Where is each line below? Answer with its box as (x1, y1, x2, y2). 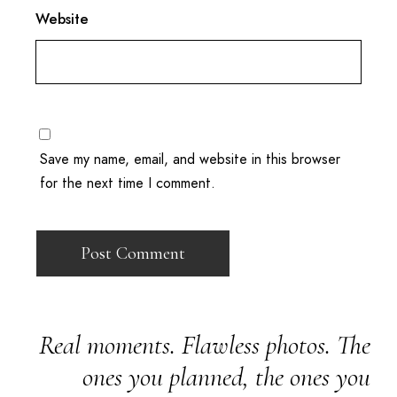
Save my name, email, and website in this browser (40, 148, 340, 169)
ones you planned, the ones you (82, 360, 370, 393)
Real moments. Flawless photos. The (39, 328, 370, 362)
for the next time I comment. (40, 172, 215, 193)
